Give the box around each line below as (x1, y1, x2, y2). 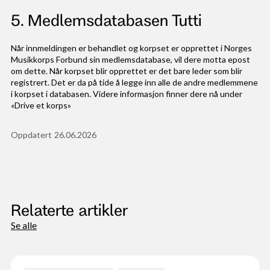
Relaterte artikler (10, 201, 128, 219)
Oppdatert (10, 130, 52, 140)
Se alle (10, 219, 37, 231)
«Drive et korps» (10, 100, 71, 110)
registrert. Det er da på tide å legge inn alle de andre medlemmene (10, 77, 258, 87)
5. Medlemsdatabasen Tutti (10, 11, 202, 29)
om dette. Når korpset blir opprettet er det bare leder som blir (10, 66, 242, 76)
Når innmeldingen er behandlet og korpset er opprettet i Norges (10, 43, 252, 53)
